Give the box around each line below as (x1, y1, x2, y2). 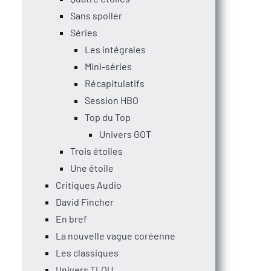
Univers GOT (99, 128, 151, 140)
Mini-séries (85, 60, 132, 72)
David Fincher (56, 195, 114, 207)
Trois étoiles (70, 145, 123, 157)
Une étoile (70, 162, 114, 174)
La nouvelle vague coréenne (56, 229, 175, 241)
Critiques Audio (56, 178, 122, 191)
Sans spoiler (70, 9, 122, 21)
